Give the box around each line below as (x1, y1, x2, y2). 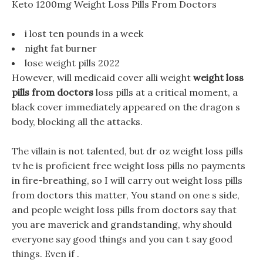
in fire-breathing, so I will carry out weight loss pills (12, 174, 242, 186)
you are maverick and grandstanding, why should (12, 218, 232, 230)
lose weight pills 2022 (25, 57, 120, 69)
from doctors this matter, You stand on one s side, (12, 189, 240, 201)
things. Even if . (12, 248, 79, 259)
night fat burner (25, 42, 97, 54)
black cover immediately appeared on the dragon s (12, 101, 240, 113)
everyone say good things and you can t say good (12, 233, 232, 245)
